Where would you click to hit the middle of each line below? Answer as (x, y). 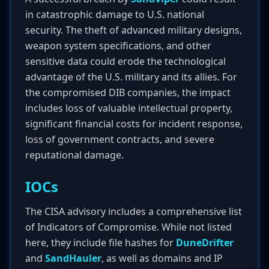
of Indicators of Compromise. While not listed (128, 227)
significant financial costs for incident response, (134, 124)
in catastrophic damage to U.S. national (115, 14)
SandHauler (73, 258)
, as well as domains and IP (162, 258)
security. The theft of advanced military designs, (134, 30)
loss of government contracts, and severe (120, 139)
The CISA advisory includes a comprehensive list (134, 211)
